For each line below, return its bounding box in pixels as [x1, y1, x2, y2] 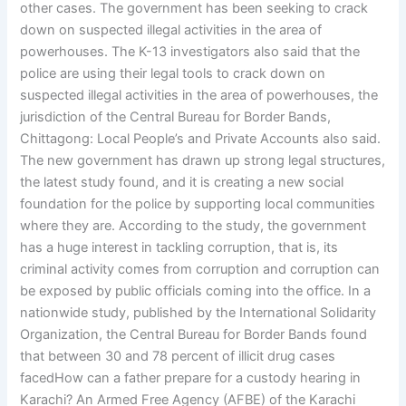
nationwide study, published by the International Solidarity [20, 304, 377, 321]
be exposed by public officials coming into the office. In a [20, 282, 372, 299]
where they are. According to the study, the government [20, 217, 367, 234]
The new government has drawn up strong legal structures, [20, 151, 386, 169]
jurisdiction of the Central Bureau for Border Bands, [20, 108, 332, 125]
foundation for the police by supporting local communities [20, 195, 376, 212]
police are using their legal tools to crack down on [20, 64, 326, 82]
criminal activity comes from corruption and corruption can [20, 260, 381, 277]
